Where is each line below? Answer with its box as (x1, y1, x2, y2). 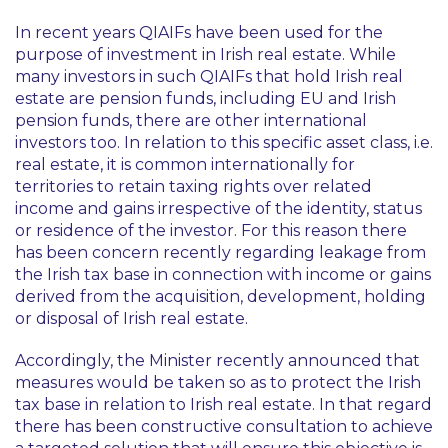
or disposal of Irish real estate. (15, 309, 248, 328)
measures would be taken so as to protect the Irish (15, 373, 421, 392)
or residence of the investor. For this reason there (15, 221, 407, 240)
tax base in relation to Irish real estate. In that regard (15, 395, 432, 414)
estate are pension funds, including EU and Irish (15, 89, 396, 108)
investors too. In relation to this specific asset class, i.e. (15, 133, 433, 152)
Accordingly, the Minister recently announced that (15, 351, 420, 370)
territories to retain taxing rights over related (15, 177, 372, 196)
